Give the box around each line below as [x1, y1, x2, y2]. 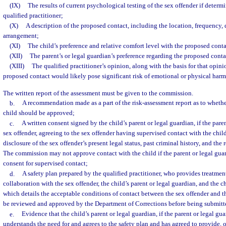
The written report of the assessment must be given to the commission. [3, 89, 193, 97]
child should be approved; [3, 109, 75, 117]
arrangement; [3, 32, 39, 40]
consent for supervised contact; [3, 159, 88, 167]
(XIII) [10, 62, 31, 70]
